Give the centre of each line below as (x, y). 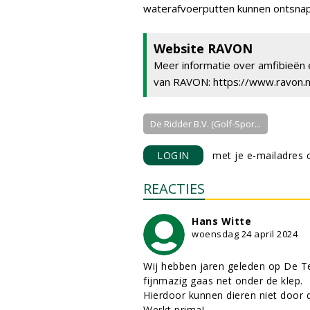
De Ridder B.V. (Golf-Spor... (206, 124)
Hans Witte (221, 221)
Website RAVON (203, 48)
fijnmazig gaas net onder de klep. (223, 281)
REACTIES (174, 189)
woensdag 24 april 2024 (245, 234)
